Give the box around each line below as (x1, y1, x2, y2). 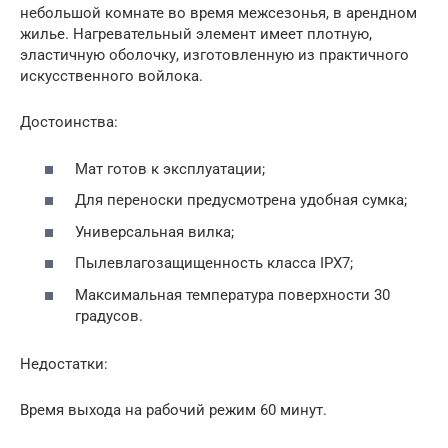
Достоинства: (20, 113, 118, 131)
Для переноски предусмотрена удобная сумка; (75, 191, 407, 209)
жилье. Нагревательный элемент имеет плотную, (20, 25, 372, 43)
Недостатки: (20, 354, 108, 373)
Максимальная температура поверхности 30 (75, 285, 390, 304)
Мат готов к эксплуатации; (75, 159, 265, 178)
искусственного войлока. (20, 67, 203, 85)
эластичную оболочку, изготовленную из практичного (20, 46, 409, 64)
